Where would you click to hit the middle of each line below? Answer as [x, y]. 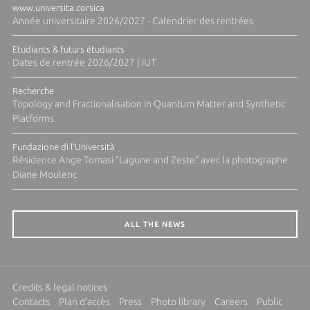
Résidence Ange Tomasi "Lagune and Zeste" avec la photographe [150, 159]
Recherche [33, 90]
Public [269, 301]
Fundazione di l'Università [63, 146]
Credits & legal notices [60, 287]
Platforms [33, 118]
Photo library [178, 301]
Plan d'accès [84, 301]
